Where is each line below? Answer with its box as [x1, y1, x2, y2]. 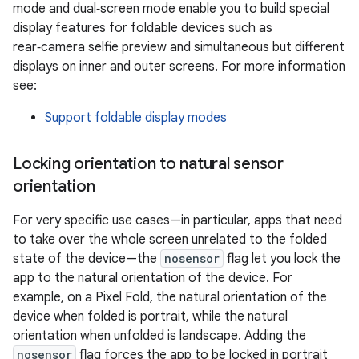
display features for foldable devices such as [13, 20, 272, 37]
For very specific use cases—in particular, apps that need [13, 212, 342, 229]
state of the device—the [13, 251, 160, 268]
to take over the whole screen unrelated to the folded [13, 232, 327, 248]
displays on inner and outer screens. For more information [13, 58, 345, 75]
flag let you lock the [224, 251, 341, 268]
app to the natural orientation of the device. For [13, 270, 292, 287]
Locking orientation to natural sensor [13, 154, 284, 175]
